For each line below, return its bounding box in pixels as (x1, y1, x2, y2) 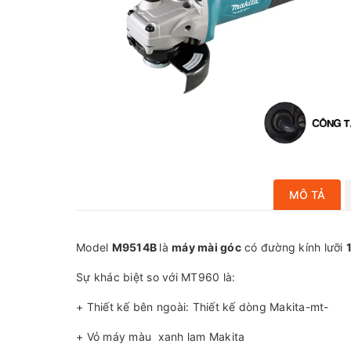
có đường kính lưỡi (241, 240, 346, 254)
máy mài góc (172, 240, 241, 254)
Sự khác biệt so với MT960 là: (76, 270, 236, 284)
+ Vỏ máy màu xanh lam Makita (76, 329, 245, 343)
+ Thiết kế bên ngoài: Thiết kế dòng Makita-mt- (76, 299, 329, 313)
